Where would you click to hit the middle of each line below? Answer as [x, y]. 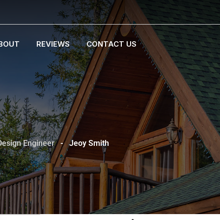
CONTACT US [111, 44]
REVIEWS [53, 44]
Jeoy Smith [89, 143]
